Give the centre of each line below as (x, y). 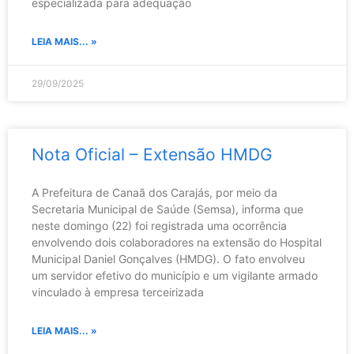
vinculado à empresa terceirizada (118, 292)
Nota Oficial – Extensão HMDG (152, 155)
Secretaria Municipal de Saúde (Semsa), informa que (168, 209)
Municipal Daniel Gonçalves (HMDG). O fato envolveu (168, 259)
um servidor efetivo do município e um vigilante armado (175, 276)
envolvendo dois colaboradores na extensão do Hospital (177, 243)
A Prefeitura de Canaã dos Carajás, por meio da (154, 193)
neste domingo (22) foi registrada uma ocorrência (159, 226)
